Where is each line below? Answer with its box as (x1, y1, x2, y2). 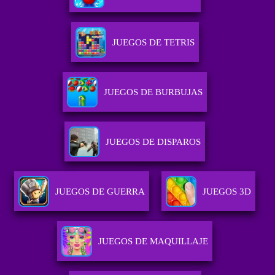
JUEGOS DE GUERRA (55, 187, 145, 197)
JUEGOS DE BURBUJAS (104, 87, 203, 98)
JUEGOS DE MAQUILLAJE (98, 236, 209, 247)
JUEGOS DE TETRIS (112, 37, 195, 48)
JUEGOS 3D (203, 187, 252, 197)
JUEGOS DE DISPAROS (106, 137, 201, 147)
